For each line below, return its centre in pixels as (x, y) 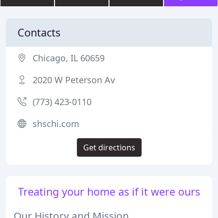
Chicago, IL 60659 (69, 58)
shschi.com (56, 124)
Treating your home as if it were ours (109, 191)
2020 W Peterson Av (74, 80)
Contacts (39, 32)
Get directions (109, 147)
